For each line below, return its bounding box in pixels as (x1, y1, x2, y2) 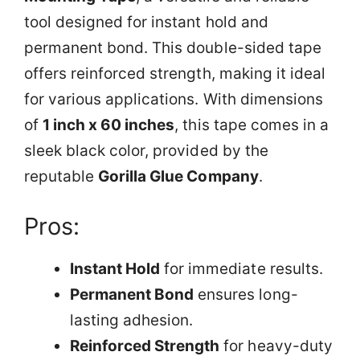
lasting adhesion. (70, 310, 194, 329)
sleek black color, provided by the (24, 141, 268, 160)
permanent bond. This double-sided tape (24, 39, 321, 57)
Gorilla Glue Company (98, 167, 259, 186)
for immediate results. (160, 259, 323, 278)
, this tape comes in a (174, 116, 329, 134)
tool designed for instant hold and (24, 13, 268, 31)
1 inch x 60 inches (43, 116, 175, 134)
